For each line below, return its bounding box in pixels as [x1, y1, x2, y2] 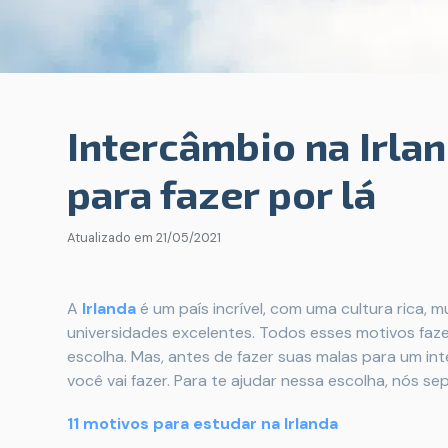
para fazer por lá [67, 169, 376, 217]
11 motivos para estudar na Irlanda [67, 413, 338, 434]
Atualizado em [67, 229, 156, 246]
